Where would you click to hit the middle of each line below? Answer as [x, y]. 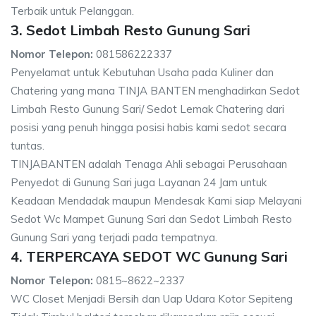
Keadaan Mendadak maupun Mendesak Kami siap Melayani [156, 200]
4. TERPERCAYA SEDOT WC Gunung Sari [149, 256]
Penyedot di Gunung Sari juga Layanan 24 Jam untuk [139, 182]
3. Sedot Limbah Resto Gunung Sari [130, 30]
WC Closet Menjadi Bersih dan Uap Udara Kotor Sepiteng [152, 298]
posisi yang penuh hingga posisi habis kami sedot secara [148, 127]
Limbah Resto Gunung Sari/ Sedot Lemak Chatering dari [147, 109]
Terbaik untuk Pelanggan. [72, 11]
